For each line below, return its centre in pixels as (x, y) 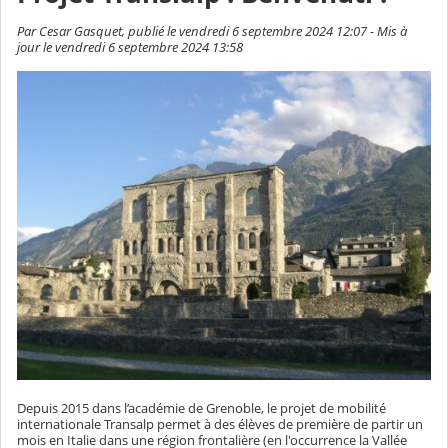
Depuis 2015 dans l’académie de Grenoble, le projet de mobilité (201, 408)
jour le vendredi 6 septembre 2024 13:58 (130, 46)
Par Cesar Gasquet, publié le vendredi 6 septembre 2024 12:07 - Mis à (212, 30)
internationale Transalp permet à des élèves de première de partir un (220, 424)
